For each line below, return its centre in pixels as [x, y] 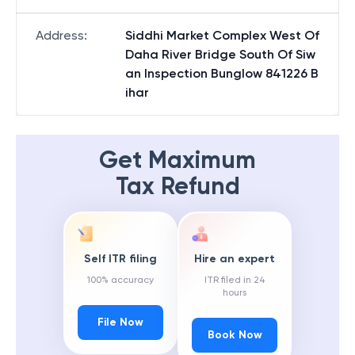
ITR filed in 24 [235, 280]
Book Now [235, 335]
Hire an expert [235, 259]
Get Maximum [177, 160]
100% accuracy [120, 280]
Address [60, 35]
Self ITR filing [120, 259]
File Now [120, 323]
